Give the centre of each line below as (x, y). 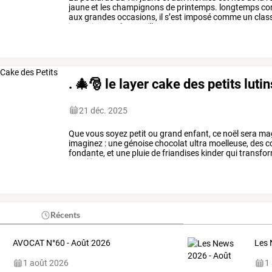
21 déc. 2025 (104, 110)
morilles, (147, 26)
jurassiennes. (94, 26)
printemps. (196, 7)
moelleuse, (228, 143)
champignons (138, 7)
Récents (66, 215)
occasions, (137, 17)
